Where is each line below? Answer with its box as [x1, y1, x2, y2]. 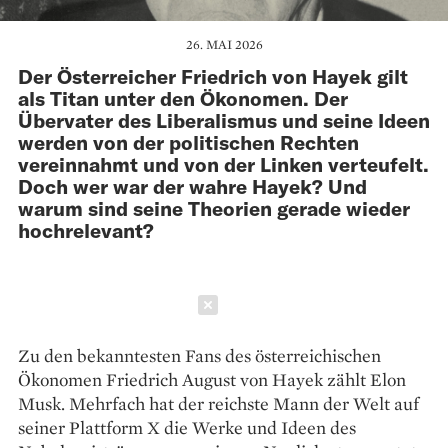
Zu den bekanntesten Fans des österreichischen [18, 343, 381, 367]
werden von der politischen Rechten [18, 129, 359, 154]
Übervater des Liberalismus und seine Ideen [18, 107, 430, 132]
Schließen [242, 294, 322, 315]
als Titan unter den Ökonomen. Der [18, 85, 348, 110]
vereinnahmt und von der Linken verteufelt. [18, 151, 429, 176]
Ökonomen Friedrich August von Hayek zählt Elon [18, 367, 406, 391]
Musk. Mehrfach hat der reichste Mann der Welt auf [18, 391, 419, 415]
